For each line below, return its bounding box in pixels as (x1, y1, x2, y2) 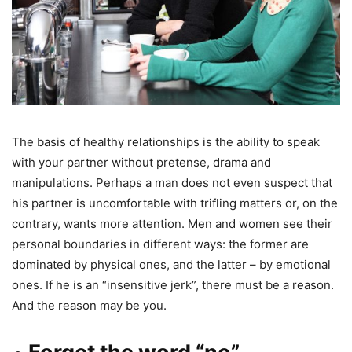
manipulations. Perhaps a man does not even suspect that (12, 174, 332, 190)
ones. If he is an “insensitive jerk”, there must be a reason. (12, 277, 334, 292)
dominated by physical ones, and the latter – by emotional (12, 256, 331, 272)
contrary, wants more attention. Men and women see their (12, 215, 332, 231)
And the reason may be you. (12, 297, 167, 313)
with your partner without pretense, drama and (12, 154, 271, 170)
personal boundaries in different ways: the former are (12, 236, 309, 251)
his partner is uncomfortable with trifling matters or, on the (12, 195, 338, 211)
